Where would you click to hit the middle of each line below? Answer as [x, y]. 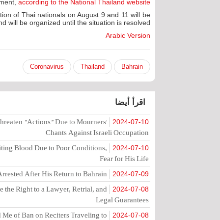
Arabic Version [128, 35]
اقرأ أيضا [130, 102]
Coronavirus [47, 67]
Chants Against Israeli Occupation [97, 132]
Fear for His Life [124, 158]
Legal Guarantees [122, 200]
